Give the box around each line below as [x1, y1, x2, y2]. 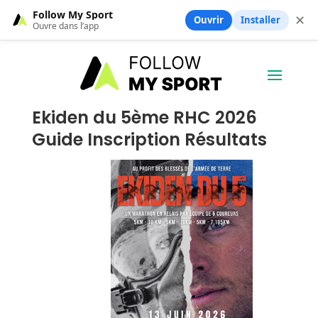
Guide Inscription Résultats [31, 127, 267, 151]
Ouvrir [194, 13, 224, 26]
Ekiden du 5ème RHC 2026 [31, 105, 257, 129]
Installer [241, 13, 280, 26]
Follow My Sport [33, 7, 113, 21]
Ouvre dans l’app [33, 19, 99, 32]
